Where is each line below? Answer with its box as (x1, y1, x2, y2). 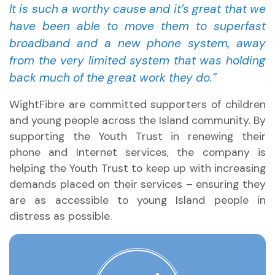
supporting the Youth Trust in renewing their (9, 130, 266, 143)
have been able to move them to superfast (9, 18, 266, 34)
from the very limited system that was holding (9, 53, 266, 68)
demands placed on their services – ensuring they (9, 177, 266, 191)
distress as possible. (9, 209, 112, 223)
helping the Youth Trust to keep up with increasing (9, 161, 266, 175)
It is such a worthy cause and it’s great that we (9, 1, 266, 17)
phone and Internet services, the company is (9, 145, 266, 159)
